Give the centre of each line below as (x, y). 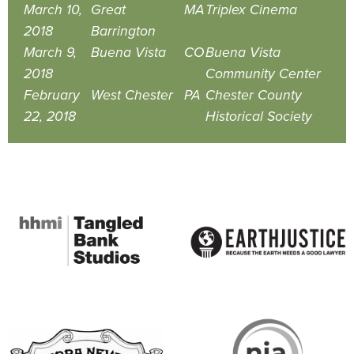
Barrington (123, 31)
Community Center (263, 73)
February (52, 95)
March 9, (50, 52)
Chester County (254, 95)
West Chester (132, 95)
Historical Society (259, 116)
